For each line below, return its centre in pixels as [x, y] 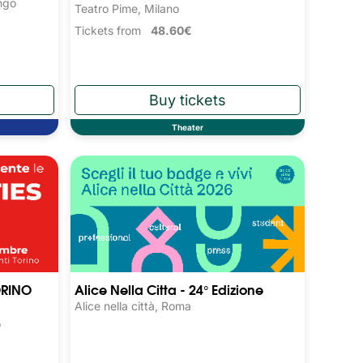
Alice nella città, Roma [133, 306]
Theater [188, 128]
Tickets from [113, 30]
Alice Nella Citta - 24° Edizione [169, 289]
